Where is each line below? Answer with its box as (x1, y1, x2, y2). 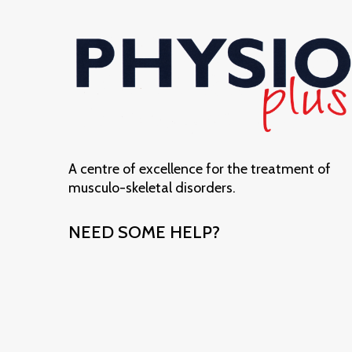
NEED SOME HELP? (68, 221, 220, 243)
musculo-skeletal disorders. (68, 178, 236, 196)
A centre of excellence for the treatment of (68, 159, 331, 178)
